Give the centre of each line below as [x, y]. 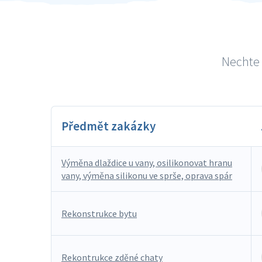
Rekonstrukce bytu [99, 213]
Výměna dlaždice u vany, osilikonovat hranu [147, 163]
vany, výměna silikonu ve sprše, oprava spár [147, 175]
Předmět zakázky [108, 126]
